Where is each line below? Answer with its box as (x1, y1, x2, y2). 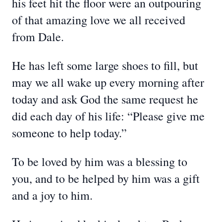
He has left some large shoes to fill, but (12, 57, 198, 73)
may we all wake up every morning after (12, 74, 204, 90)
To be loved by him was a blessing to (12, 154, 187, 169)
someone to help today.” (12, 125, 127, 141)
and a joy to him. (12, 187, 93, 203)
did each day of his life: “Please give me (12, 108, 205, 124)
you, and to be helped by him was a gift (12, 170, 200, 186)
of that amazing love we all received (12, 12, 185, 28)
